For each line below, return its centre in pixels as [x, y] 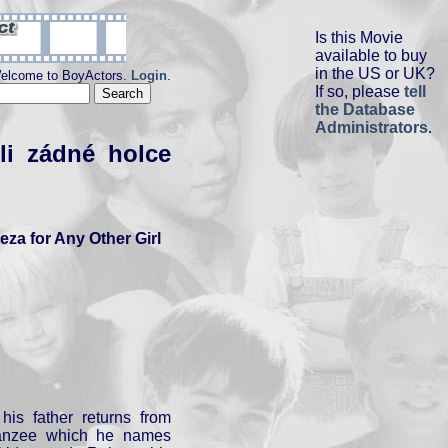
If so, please [359, 91]
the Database [365, 109]
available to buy [371, 55]
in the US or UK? [375, 73]
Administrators [371, 127]
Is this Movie [359, 37]
